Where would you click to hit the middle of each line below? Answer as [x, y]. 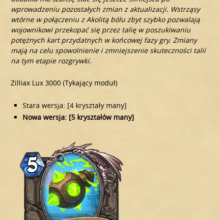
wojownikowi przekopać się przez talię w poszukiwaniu [101, 29]
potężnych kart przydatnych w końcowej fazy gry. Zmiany [104, 40]
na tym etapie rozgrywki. [51, 60]
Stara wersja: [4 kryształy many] [75, 105]
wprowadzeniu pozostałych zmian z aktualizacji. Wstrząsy [106, 9]
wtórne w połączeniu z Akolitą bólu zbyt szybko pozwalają [106, 19]
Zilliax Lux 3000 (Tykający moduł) [64, 82]
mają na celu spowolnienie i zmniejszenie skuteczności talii [109, 50]
